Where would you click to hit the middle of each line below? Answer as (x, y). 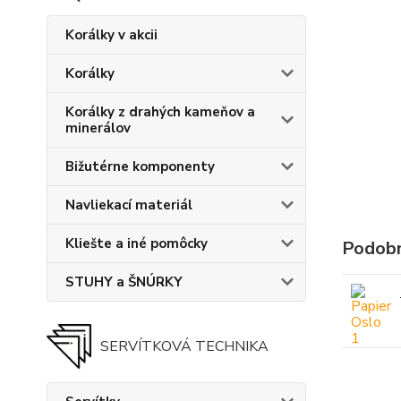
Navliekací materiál (129, 205)
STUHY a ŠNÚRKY (124, 282)
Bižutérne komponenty (140, 166)
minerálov (98, 128)
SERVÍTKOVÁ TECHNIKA (184, 346)
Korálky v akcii (111, 35)
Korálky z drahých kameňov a (160, 112)
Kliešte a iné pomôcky (137, 243)
